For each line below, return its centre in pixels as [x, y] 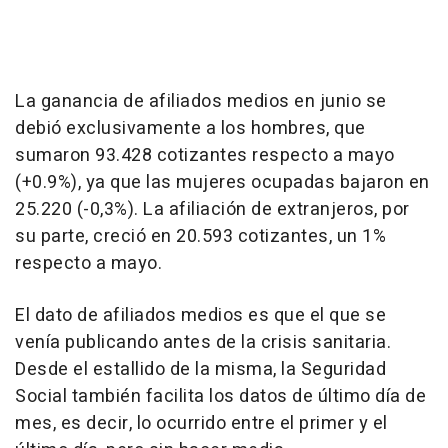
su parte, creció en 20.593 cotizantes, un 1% [200, 237]
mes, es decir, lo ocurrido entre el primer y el [201, 424]
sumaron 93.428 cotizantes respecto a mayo [205, 156]
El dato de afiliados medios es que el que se [200, 316]
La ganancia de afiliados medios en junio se [201, 102]
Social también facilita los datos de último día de [220, 397]
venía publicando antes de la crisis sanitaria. [203, 343]
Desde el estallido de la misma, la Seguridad [200, 370]
